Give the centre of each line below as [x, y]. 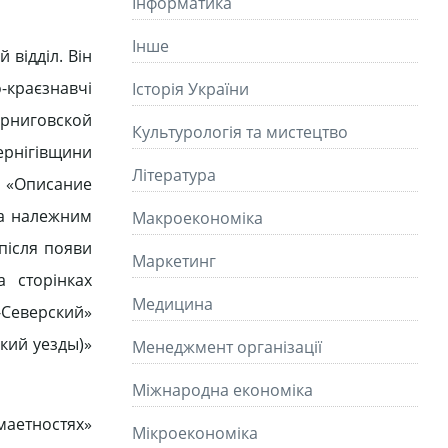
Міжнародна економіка [222, 390]
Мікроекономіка [195, 433]
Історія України [190, 89]
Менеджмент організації [227, 347]
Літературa [174, 175]
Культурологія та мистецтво [240, 132]
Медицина [172, 304]
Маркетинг [174, 261]
